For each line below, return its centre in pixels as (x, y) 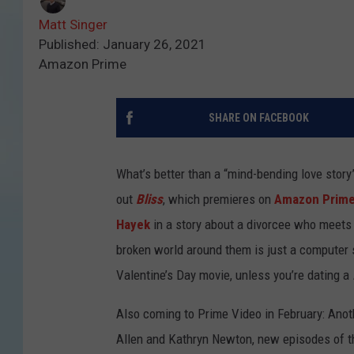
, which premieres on (218, 200)
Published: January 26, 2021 (122, 45)
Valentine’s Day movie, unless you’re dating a (234, 275)
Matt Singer (73, 25)
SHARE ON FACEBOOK (258, 118)
